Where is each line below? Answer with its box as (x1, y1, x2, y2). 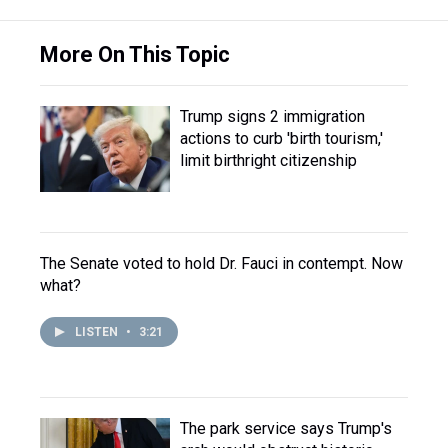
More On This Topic (40, 42, 230, 67)
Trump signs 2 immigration (180, 107, 365, 126)
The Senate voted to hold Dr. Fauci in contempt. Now (40, 254, 403, 273)
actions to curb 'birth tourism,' (180, 129, 383, 148)
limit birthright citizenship (180, 151, 357, 170)
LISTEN (75, 325, 121, 339)
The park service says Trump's (180, 419, 392, 438)
